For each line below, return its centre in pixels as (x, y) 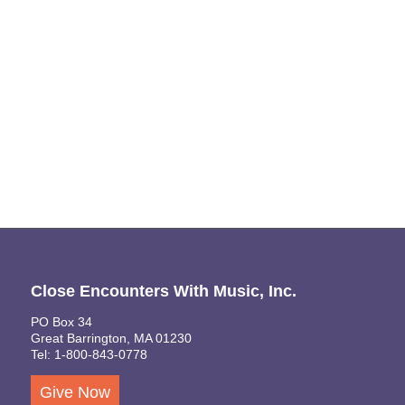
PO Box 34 (61, 321)
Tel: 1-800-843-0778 (89, 354)
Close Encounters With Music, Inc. (163, 292)
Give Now (75, 393)
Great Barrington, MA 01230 (111, 338)
